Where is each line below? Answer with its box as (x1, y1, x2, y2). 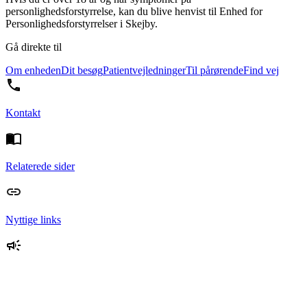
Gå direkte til (5, 41, 62, 53)
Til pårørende (186, 64, 243, 77)
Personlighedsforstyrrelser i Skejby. (5, 18, 158, 30)
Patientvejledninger (103, 64, 186, 77)
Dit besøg (61, 64, 103, 77)
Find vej (243, 64, 279, 77)
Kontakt (5, 107, 40, 119)
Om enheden (5, 64, 61, 77)
